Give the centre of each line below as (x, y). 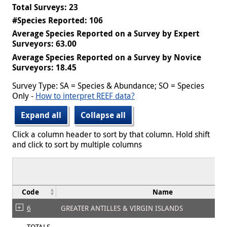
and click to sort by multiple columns (77, 144)
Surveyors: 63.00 (44, 44)
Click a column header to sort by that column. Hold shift (111, 134)
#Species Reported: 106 (58, 20)
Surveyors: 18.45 (44, 67)
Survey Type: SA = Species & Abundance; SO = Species (108, 85)
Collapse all (103, 115)
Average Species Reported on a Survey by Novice (107, 57)
